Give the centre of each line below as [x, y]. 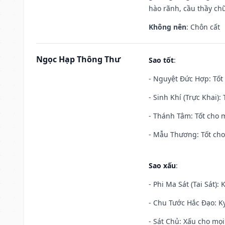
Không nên [167, 27]
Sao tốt [161, 60]
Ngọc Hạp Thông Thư [78, 59]
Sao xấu [162, 165]
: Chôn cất [203, 27]
